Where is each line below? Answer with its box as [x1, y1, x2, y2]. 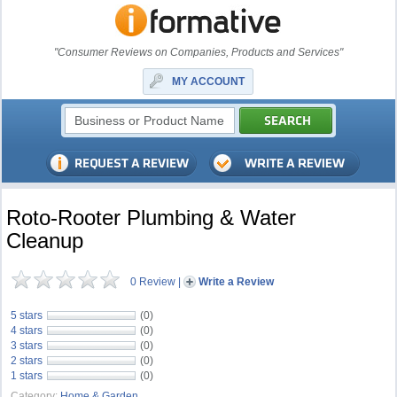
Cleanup [6, 229, 84, 253]
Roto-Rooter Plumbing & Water [6, 206, 297, 230]
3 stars [11, 339, 43, 352]
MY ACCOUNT [172, 75, 245, 88]
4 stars [11, 324, 43, 337]
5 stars [11, 309, 43, 322]
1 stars [11, 370, 43, 382]
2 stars [11, 354, 43, 367]
